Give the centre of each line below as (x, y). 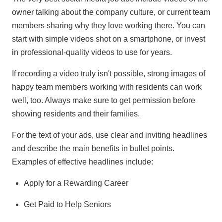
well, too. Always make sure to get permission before (104, 100)
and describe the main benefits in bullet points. (93, 148)
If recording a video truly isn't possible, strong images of (109, 73)
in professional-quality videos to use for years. (92, 52)
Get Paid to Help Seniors (67, 204)
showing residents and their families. (76, 113)
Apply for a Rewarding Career (76, 183)
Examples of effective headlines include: (83, 162)
